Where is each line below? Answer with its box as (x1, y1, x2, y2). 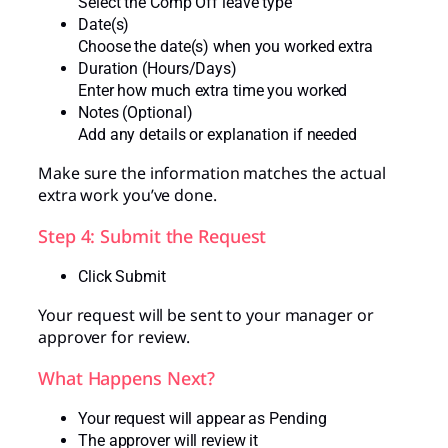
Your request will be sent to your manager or (38, 303, 374, 326)
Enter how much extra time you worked (78, 80, 348, 100)
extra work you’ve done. (38, 183, 217, 206)
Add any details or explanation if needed (78, 124, 357, 144)
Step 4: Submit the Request (38, 223, 267, 248)
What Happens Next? (38, 365, 216, 390)
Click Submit (78, 266, 166, 286)
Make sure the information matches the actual (38, 161, 386, 184)
